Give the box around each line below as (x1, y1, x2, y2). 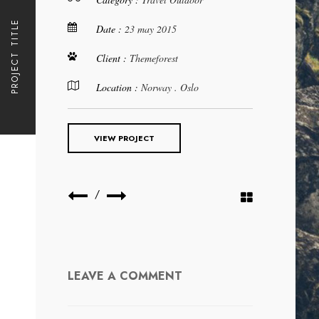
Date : (96, 22, 125, 36)
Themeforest (130, 51, 178, 65)
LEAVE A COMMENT (68, 268, 182, 284)
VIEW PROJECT (94, 132, 155, 144)
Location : (96, 80, 141, 94)
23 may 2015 (125, 22, 177, 36)
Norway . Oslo (141, 80, 199, 94)
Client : (96, 51, 130, 65)
